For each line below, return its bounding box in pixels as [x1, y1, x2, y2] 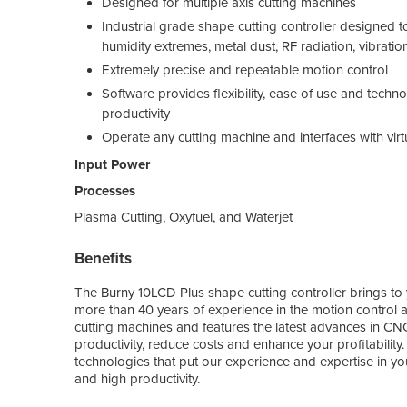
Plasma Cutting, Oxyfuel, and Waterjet [74, 208, 293, 225]
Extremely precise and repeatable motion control [102, 61, 388, 78]
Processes [74, 182, 135, 199]
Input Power [74, 155, 150, 173]
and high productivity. [74, 370, 200, 387]
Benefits [74, 248, 132, 268]
